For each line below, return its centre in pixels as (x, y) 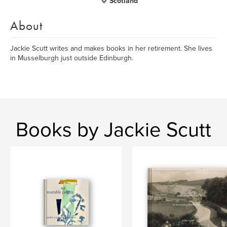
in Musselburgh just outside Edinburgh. (72, 58)
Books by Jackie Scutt (113, 130)
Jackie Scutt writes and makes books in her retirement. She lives (111, 48)
